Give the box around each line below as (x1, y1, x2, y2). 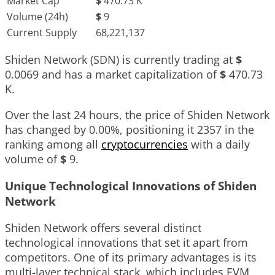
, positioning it (120, 122, 197, 137)
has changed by (5, 122, 89, 137)
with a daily (188, 137, 250, 152)
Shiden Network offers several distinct (5, 220, 201, 235)
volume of (5, 152, 60, 167)
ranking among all (5, 137, 101, 152)
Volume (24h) (7, 10, 68, 24)
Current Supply (7, 26, 77, 40)
